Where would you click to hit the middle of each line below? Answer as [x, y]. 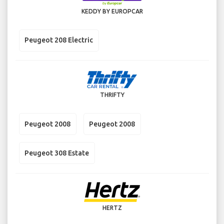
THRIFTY [112, 95]
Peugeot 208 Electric [59, 40]
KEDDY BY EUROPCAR [112, 11]
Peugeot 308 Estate [57, 153]
